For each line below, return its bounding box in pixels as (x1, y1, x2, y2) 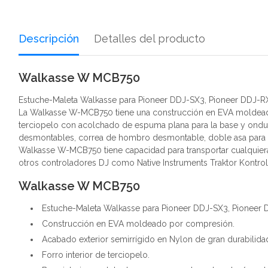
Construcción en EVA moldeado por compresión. (42, 219, 234, 229)
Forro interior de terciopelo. (42, 250, 150, 260)
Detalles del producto (94, 32, 205, 45)
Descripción (19, 32, 79, 45)
